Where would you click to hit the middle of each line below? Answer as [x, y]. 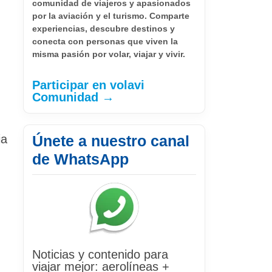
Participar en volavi [88, 85]
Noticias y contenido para [100, 254]
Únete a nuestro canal [111, 141]
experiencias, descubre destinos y [104, 28]
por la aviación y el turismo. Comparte [111, 15]
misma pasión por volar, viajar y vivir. [109, 54]
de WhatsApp [80, 159]
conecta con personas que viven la [105, 41]
